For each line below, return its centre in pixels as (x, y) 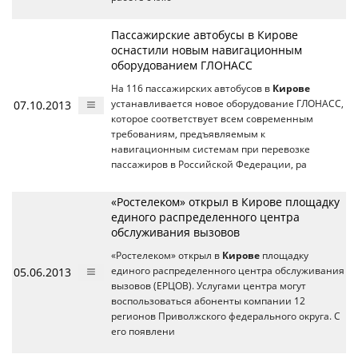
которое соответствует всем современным (212, 118)
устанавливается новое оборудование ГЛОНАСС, (227, 103)
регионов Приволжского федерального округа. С (226, 316)
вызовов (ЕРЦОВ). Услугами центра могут (209, 285)
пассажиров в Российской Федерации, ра (209, 164)
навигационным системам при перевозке (211, 149)
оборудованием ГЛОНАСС (182, 65)
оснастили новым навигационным (207, 50)
